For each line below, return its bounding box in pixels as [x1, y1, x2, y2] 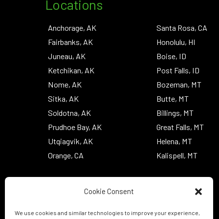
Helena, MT [156, 136, 193, 146]
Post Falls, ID [156, 65, 200, 75]
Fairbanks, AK [48, 37, 93, 46]
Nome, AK [48, 79, 82, 89]
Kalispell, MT [156, 150, 198, 160]
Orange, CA [48, 150, 84, 160]
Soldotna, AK [48, 108, 91, 117]
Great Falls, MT [156, 122, 204, 131]
